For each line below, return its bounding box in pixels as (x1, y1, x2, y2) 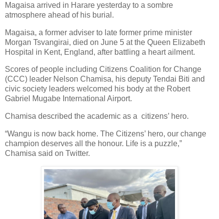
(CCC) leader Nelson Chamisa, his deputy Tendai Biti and (5, 75, 205, 84)
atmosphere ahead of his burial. (5, 10, 114, 19)
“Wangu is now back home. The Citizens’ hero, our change (5, 130, 206, 138)
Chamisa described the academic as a (5, 112, 137, 121)
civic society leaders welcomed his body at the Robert (5, 85, 190, 93)
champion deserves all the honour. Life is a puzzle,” (5, 139, 182, 148)
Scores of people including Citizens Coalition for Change (5, 65, 201, 74)
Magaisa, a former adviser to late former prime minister (5, 28, 192, 37)
